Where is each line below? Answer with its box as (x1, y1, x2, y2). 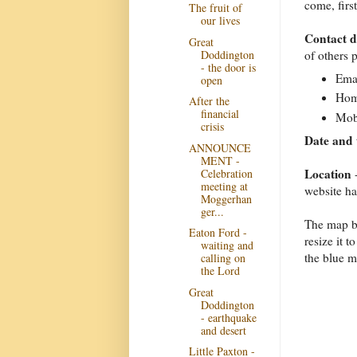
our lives (200, 13, 240, 28)
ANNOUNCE (188, 139, 251, 155)
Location (304, 164, 351, 182)
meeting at (200, 178, 248, 194)
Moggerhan (200, 190, 252, 206)
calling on (200, 250, 245, 265)
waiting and (200, 237, 253, 253)
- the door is (200, 59, 256, 75)
